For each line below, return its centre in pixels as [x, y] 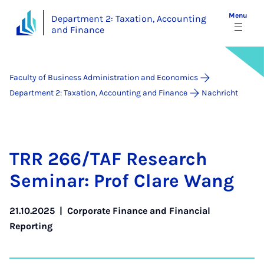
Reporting [31, 226]
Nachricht [220, 93]
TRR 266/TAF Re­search [108, 159]
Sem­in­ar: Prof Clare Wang [122, 181]
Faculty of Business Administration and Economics [104, 77]
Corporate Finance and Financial [139, 211]
